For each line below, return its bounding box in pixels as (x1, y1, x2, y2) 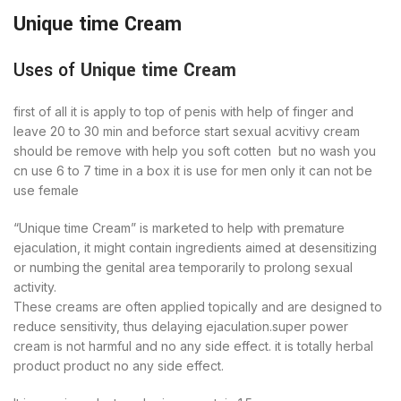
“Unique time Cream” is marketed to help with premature (13, 219, 345, 235)
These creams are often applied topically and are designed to (13, 298, 382, 314)
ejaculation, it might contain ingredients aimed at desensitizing (13, 239, 377, 255)
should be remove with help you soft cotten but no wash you (13, 142, 376, 158)
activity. (13, 278, 56, 294)
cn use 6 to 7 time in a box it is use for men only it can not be (13, 162, 372, 178)
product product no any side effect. (13, 357, 224, 373)
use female (13, 182, 79, 198)
